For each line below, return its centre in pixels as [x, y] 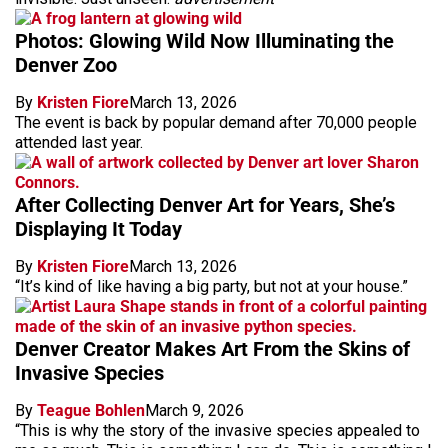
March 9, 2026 [194, 411]
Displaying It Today [98, 229]
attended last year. [79, 143]
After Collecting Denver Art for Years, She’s [205, 205]
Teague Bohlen [91, 411]
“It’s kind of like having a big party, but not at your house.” [211, 287]
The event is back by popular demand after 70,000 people [216, 123]
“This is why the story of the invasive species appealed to [217, 431]
